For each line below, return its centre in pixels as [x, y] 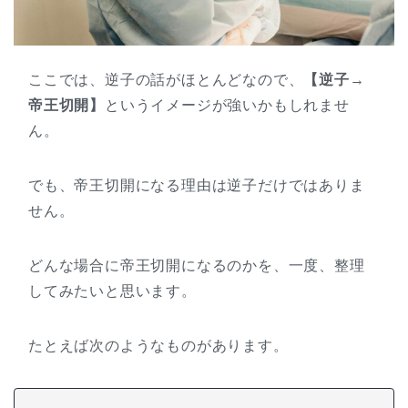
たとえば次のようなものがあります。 [158, 346]
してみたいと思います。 [112, 291]
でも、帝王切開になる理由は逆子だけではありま [197, 186]
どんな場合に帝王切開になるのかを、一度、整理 [197, 266]
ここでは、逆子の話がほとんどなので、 [166, 80]
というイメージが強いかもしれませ [227, 106]
